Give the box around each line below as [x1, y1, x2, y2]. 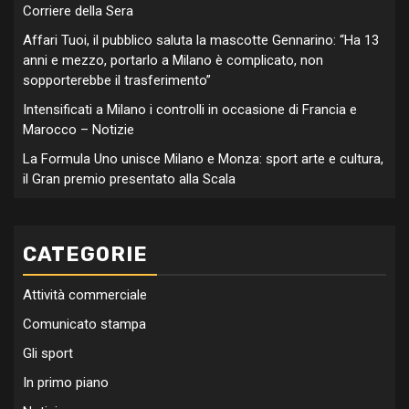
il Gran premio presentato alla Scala [23, 171, 236, 187]
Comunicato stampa [23, 316, 146, 332]
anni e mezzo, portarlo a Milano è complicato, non [23, 52, 323, 68]
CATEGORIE [23, 242, 148, 267]
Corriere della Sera [23, 3, 133, 19]
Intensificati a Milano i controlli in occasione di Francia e [23, 101, 357, 118]
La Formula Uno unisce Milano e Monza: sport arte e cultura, [23, 151, 383, 167]
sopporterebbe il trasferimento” [23, 72, 211, 89]
